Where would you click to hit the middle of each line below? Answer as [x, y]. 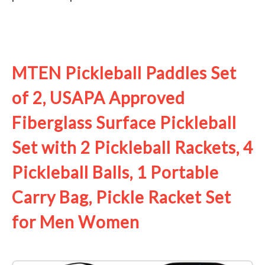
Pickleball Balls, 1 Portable [115, 172]
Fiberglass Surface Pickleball [124, 123]
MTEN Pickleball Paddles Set [124, 73]
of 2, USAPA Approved [98, 98]
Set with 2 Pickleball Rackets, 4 [132, 148]
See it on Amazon [125, 40]
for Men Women [76, 222]
